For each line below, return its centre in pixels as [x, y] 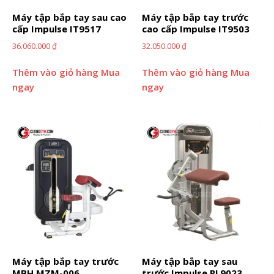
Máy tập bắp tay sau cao [69, 17]
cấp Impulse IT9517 [57, 29]
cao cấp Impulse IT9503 [196, 29]
